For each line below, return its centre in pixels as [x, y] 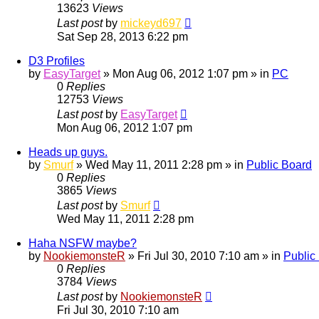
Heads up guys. [68, 152]
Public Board [279, 164]
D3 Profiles [57, 61]
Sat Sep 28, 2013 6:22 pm [122, 36]
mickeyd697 [151, 23]
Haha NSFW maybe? [83, 243]
